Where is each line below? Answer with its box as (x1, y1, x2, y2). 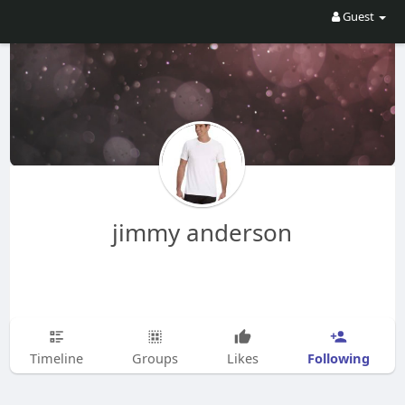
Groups (131, 349, 178, 367)
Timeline (29, 349, 83, 367)
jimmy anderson (112, 216, 293, 249)
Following (306, 348, 370, 367)
